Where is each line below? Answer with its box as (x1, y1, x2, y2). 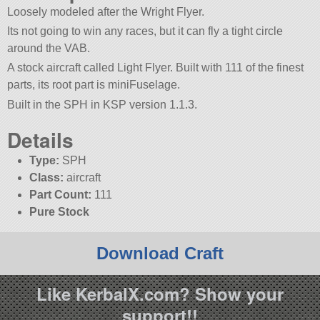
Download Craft (96, 243, 224, 263)
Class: (29, 171, 64, 184)
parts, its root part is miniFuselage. (7, 79, 181, 91)
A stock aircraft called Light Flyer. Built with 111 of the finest (7, 61, 304, 74)
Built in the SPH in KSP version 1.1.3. (7, 98, 198, 111)
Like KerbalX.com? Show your (36, 281, 284, 306)
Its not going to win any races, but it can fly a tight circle (7, 25, 284, 38)
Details (7, 124, 74, 154)
